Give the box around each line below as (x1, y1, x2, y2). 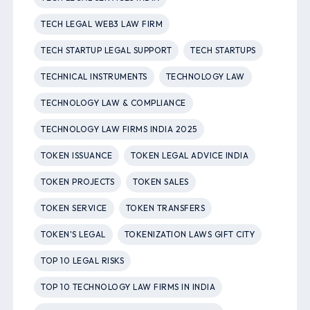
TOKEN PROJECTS (41, 176, 115, 188)
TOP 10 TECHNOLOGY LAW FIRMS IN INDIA (41, 282, 216, 293)
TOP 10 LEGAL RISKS (41, 255, 125, 266)
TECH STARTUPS (190, 45, 256, 56)
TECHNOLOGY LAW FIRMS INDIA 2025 (41, 124, 197, 135)
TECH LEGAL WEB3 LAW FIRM (41, 19, 163, 30)
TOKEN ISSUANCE (41, 150, 113, 161)
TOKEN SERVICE (41, 203, 107, 214)
